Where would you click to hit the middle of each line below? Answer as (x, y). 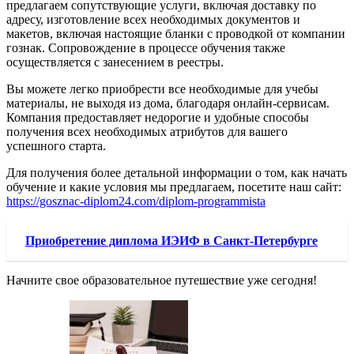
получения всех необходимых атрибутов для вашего (147, 132)
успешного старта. (56, 146)
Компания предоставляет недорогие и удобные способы (158, 118)
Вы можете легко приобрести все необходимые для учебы (162, 89)
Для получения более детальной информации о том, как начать (177, 173)
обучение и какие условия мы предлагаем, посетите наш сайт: (174, 187)
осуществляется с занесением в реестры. (115, 62)
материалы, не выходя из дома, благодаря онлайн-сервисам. (168, 104)
